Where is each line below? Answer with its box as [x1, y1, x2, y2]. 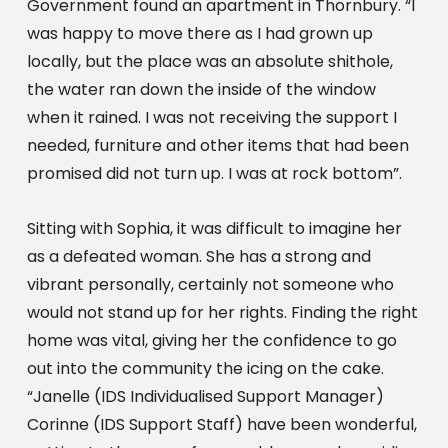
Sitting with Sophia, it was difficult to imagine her [26, 216, 402, 240]
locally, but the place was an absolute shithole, [26, 49, 393, 73]
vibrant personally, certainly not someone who [26, 272, 394, 296]
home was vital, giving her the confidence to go [26, 328, 397, 352]
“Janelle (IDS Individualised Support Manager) [26, 384, 384, 408]
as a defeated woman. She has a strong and [26, 244, 371, 268]
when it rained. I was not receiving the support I [26, 105, 397, 129]
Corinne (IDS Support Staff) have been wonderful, [26, 412, 417, 436]
